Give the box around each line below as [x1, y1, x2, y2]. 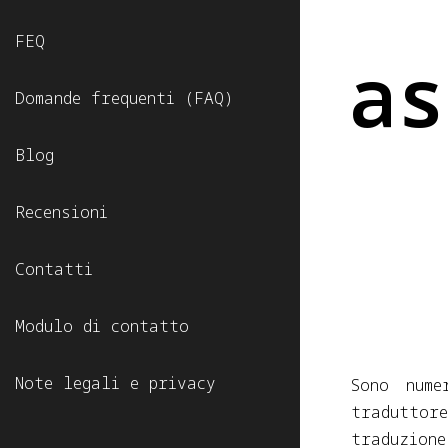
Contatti [15, 258, 93, 281]
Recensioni [15, 201, 108, 224]
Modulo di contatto [15, 315, 189, 338]
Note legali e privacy [15, 372, 216, 395]
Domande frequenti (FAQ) [15, 87, 233, 110]
